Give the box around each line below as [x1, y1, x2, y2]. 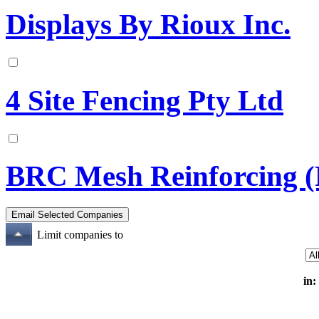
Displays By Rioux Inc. [6, 8, 291, 41]
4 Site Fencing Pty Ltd [6, 84, 283, 117]
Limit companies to [37, 229, 123, 241]
